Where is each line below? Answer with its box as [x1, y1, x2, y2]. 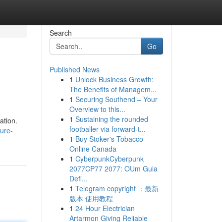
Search [49, 28, 72, 38]
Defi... [69, 173, 88, 183]
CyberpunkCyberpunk [75, 154, 144, 164]
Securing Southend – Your [75, 94, 158, 104]
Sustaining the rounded [75, 114, 148, 124]
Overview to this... [69, 104, 125, 114]
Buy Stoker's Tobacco [75, 134, 143, 144]
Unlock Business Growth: [75, 74, 154, 84]
